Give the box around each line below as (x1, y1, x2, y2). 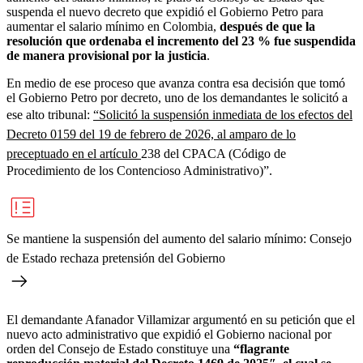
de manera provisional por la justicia (6, 48, 207, 62)
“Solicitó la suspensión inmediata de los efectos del (93, 107, 352, 122)
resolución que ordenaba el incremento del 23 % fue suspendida (6, 33, 356, 48)
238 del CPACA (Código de (141, 146, 286, 160)
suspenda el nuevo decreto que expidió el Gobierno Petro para (6, 4, 323, 19)
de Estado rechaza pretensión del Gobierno (6, 250, 225, 265)
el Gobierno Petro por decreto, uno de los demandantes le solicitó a (6, 90, 348, 105)
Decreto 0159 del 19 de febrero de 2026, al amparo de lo (6, 126, 296, 141)
